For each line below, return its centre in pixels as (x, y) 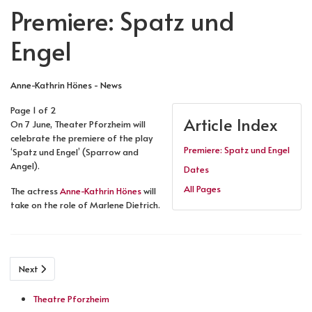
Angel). (25, 165)
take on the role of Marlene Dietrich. (85, 204)
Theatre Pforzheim (71, 298)
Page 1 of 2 (33, 110)
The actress (35, 190)
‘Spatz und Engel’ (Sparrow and (75, 151)
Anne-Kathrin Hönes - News (66, 85)
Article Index (231, 124)
